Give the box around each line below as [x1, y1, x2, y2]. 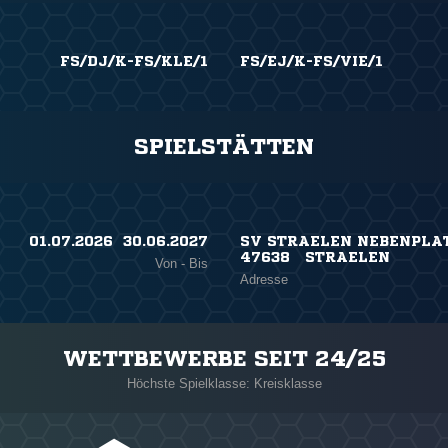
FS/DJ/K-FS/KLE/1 [60, 54, 209, 68]
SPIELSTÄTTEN [134, 136, 314, 158]
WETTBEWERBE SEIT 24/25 [62, 348, 386, 370]
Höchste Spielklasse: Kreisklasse [126, 376, 322, 391]
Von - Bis [155, 256, 209, 271]
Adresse [239, 272, 288, 287]
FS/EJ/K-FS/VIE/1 [239, 54, 383, 68]
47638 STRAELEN [239, 250, 390, 264]
